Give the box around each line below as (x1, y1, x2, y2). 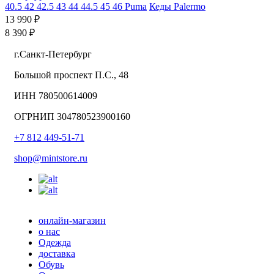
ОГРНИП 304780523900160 (14, 111, 130, 122)
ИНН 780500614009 (14, 91, 97, 102)
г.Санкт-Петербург (14, 49, 92, 60)
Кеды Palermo (149, 1, 206, 12)
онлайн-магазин (39, 215, 106, 226)
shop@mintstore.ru (14, 153, 87, 164)
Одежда (39, 237, 71, 248)
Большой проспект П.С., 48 (14, 70, 128, 81)
